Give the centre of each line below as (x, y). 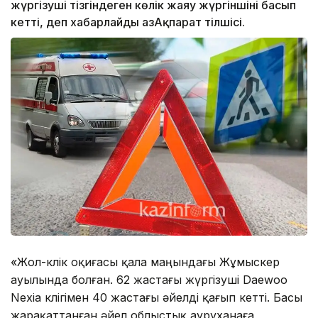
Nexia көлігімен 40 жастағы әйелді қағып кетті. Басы (157, 297)
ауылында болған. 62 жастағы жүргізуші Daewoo (149, 279)
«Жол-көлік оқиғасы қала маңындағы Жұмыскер (145, 262)
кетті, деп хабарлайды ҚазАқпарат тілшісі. (128, 22)
